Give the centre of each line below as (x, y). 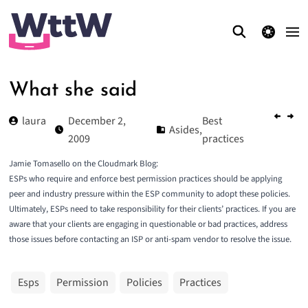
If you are (277, 209)
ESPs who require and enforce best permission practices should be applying (145, 179)
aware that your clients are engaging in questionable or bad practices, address (148, 224)
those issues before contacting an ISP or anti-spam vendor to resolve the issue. (150, 240)
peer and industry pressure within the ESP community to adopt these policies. (149, 194)
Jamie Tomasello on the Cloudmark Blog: (83, 164)
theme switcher (268, 31)
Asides (185, 130)
